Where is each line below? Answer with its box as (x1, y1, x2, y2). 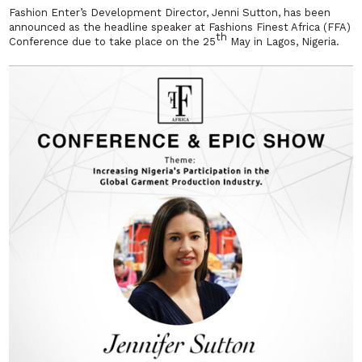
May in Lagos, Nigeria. (227, 36, 340, 48)
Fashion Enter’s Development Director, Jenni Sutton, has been (9, 6, 331, 19)
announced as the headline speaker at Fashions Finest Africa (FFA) (9, 21, 351, 34)
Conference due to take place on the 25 (9, 36, 217, 48)
